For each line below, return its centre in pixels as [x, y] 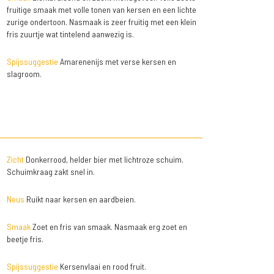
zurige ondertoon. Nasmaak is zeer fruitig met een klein [101, 22]
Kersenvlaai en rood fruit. [102, 267]
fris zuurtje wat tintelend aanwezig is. [70, 34]
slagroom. [24, 74]
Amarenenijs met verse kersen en [117, 62]
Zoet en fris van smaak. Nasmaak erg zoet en [109, 227]
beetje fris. [25, 239]
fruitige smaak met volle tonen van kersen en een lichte [101, 10]
